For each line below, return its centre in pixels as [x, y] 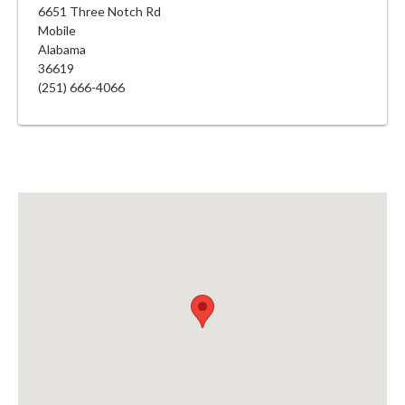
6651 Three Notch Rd [99, 11]
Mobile [57, 30]
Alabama [62, 49]
